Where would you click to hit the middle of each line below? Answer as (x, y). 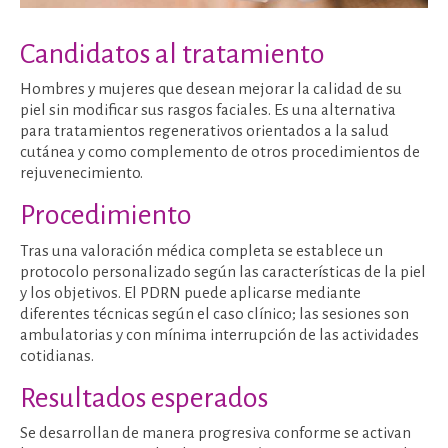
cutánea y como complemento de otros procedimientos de (220, 152)
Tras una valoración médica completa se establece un (201, 250)
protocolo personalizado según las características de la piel (223, 271)
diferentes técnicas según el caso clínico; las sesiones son (214, 313)
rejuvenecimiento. (81, 173)
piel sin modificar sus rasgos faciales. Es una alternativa (208, 110)
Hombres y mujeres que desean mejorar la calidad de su (211, 89)
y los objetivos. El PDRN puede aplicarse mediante (190, 292)
